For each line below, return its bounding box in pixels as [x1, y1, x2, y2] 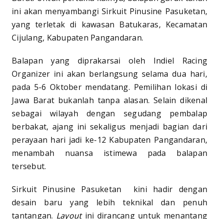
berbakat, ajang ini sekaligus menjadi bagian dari [12, 121, 207, 132]
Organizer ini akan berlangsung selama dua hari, [12, 68, 207, 80]
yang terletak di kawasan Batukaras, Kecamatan [12, 19, 207, 30]
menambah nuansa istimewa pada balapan [12, 148, 207, 159]
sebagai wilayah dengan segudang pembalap [12, 108, 207, 119]
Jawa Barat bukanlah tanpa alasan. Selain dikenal [12, 95, 207, 106]
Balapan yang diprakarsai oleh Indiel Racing [12, 55, 207, 66]
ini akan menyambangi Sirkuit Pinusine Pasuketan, [12, 6, 207, 17]
